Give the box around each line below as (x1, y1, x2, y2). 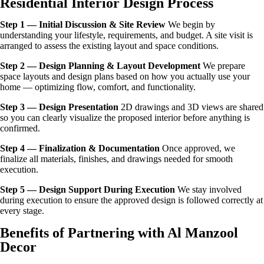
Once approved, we (160, 143, 235, 153)
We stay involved (175, 184, 242, 194)
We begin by (166, 19, 215, 29)
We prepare (200, 61, 245, 71)
